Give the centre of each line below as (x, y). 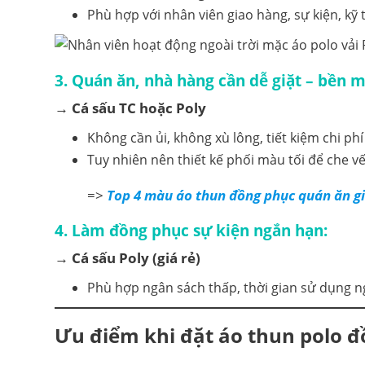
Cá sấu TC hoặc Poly (139, 108)
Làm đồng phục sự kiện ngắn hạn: (200, 230)
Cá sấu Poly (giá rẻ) (136, 257)
